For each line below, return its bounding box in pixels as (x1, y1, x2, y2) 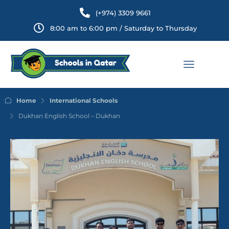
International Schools (50, 97, 118, 104)
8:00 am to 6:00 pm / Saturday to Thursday (50, 24, 197, 32)
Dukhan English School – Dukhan (18, 112, 120, 120)
